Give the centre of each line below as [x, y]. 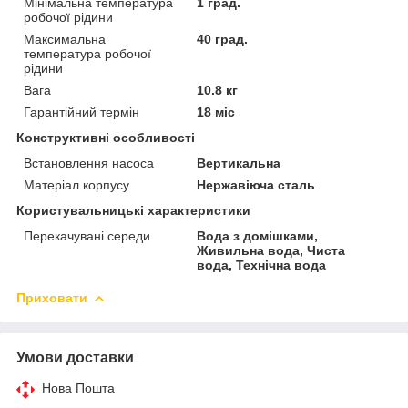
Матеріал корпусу [76, 184]
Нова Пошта [78, 388]
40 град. [223, 39]
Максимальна [65, 39]
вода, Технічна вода [262, 265]
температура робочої [87, 53]
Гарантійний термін [82, 112]
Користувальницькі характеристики [133, 210]
